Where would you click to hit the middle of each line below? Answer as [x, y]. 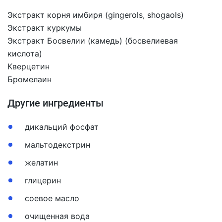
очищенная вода [57, 216]
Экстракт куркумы [45, 28]
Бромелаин [29, 79]
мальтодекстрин [57, 145]
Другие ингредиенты [55, 103]
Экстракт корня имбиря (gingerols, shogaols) [96, 15]
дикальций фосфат [62, 127]
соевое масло [52, 198]
